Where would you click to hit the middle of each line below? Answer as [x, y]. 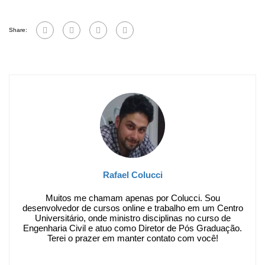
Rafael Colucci [132, 175]
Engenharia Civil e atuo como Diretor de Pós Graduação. [132, 228]
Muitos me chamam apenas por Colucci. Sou [132, 198]
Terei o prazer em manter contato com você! [132, 238]
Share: [18, 30]
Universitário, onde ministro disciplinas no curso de [132, 218]
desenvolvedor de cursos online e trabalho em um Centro [132, 208]
